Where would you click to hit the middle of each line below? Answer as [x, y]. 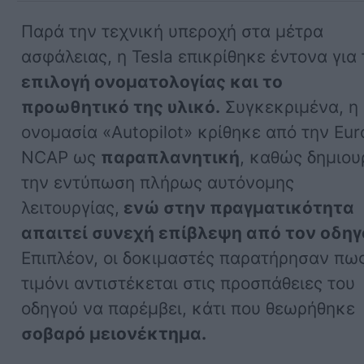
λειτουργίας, [71, 207]
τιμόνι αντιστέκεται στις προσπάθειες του [188, 283]
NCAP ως [61, 157]
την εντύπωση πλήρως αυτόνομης [158, 182]
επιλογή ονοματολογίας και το [152, 81]
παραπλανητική [171, 157]
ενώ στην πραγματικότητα [237, 207]
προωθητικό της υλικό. [121, 106]
